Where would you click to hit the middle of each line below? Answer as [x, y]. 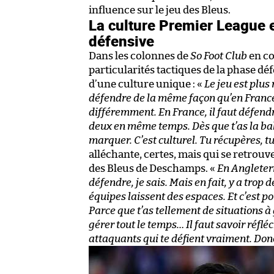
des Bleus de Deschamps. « [153, 168]
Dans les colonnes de [139, 56]
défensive [121, 41]
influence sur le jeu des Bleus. [160, 10]
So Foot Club [219, 56]
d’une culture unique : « [146, 84]
